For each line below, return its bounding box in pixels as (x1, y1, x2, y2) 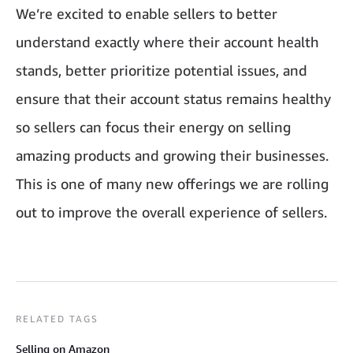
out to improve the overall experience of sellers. (16, 203, 327, 221)
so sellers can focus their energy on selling (16, 118, 291, 136)
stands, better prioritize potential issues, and (16, 61, 307, 80)
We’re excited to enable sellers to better (16, 5, 277, 23)
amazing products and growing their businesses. (16, 147, 329, 165)
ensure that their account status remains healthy (16, 90, 331, 108)
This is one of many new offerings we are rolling (16, 175, 329, 193)
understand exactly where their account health (16, 33, 319, 51)
